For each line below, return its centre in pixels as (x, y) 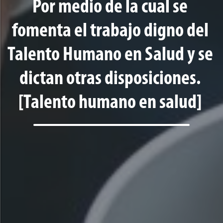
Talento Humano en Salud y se (110, 55)
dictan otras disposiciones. (110, 79)
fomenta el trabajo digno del (110, 31)
